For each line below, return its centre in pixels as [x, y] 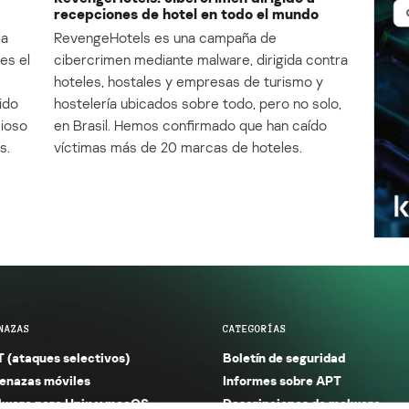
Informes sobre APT [282, 381]
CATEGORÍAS [254, 329]
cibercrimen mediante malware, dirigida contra [201, 60]
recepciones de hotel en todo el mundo [186, 14]
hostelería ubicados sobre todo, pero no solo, [198, 104]
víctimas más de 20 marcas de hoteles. [178, 147]
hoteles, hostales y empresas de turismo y [189, 82]
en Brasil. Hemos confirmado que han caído [190, 126]
